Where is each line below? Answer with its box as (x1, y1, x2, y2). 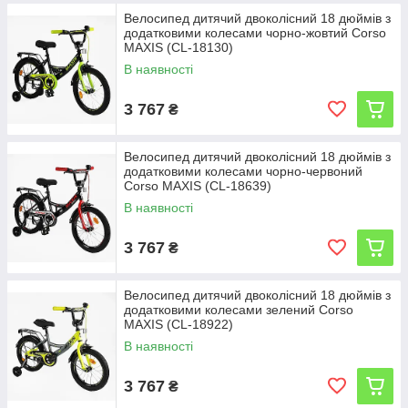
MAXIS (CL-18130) (124, 40, 233, 55)
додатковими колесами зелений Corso (124, 302, 353, 317)
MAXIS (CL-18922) (124, 317, 233, 331)
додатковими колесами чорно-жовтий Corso (124, 25, 386, 40)
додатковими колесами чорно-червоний (124, 164, 362, 178)
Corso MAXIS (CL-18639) (124, 178, 271, 193)
